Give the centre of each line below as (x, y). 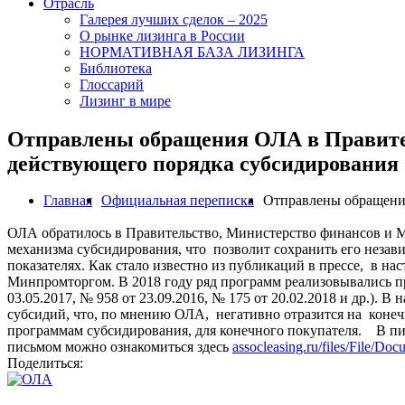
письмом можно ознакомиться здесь (120, 346)
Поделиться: (45, 363)
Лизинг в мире (125, 101)
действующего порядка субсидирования (203, 163)
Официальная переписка (178, 200)
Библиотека (116, 68)
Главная (68, 200)
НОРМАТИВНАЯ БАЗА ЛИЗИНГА (192, 52)
